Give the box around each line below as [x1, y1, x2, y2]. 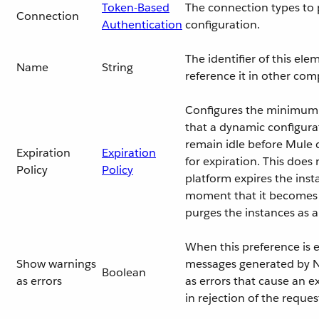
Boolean [102, 265, 146, 280]
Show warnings [16, 256, 96, 271]
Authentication [102, 17, 182, 32]
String [102, 60, 133, 75]
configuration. [185, 17, 260, 32]
